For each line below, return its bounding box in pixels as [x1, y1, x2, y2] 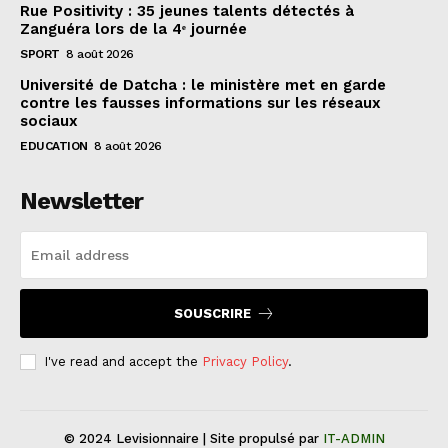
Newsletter [20, 187, 143, 216]
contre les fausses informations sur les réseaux [20, 94, 381, 113]
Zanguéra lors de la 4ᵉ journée [20, 20, 247, 39]
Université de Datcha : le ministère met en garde [20, 76, 386, 95]
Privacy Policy [202, 354, 288, 370]
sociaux [20, 112, 78, 131]
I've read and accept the [44, 354, 202, 370]
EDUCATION [20, 139, 88, 154]
